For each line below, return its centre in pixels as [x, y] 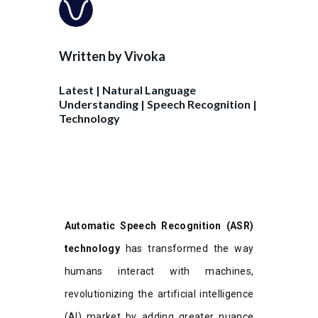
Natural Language [149, 90]
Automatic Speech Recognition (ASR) [159, 226]
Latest [76, 90]
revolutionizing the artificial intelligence [159, 294]
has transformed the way [187, 249]
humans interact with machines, [159, 272]
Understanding [98, 104]
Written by [91, 56]
